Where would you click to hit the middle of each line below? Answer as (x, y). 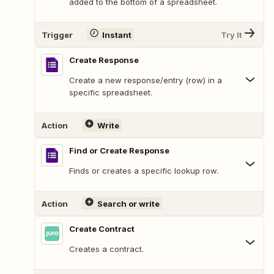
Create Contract (102, 229)
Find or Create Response (119, 151)
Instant (117, 35)
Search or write (128, 203)
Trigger (57, 35)
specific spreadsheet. (111, 93)
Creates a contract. (106, 249)
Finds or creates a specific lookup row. (144, 171)
